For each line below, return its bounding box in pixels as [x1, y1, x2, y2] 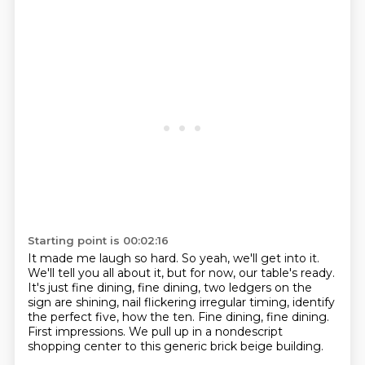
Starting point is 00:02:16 [27, 234, 169, 247]
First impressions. [27, 324, 129, 339]
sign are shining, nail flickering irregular [27, 295, 249, 310]
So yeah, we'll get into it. [181, 251, 319, 266]
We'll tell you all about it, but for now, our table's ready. [27, 266, 335, 280]
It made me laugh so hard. [27, 251, 182, 266]
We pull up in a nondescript [128, 324, 283, 339]
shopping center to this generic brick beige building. [27, 339, 323, 354]
